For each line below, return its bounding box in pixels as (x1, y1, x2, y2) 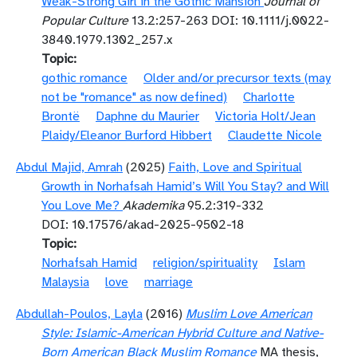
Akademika (123, 198, 184, 214)
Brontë (41, 108, 80, 124)
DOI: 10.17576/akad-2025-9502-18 (41, 217, 244, 233)
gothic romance (41, 70, 127, 86)
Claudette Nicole (228, 127, 322, 143)
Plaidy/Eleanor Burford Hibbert (41, 127, 212, 143)
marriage (144, 274, 193, 290)
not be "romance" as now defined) (41, 89, 227, 105)
